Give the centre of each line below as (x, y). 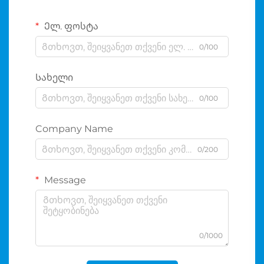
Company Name (74, 129)
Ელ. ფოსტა (70, 27)
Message (64, 180)
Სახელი (54, 78)
